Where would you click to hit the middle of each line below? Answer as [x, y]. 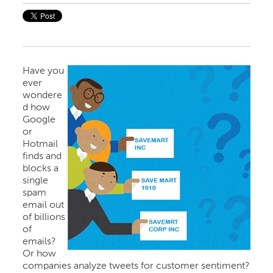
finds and [42, 156]
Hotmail [41, 144]
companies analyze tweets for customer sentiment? [136, 266]
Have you [44, 71]
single [36, 181]
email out [44, 205]
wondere [43, 95]
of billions [44, 217]
